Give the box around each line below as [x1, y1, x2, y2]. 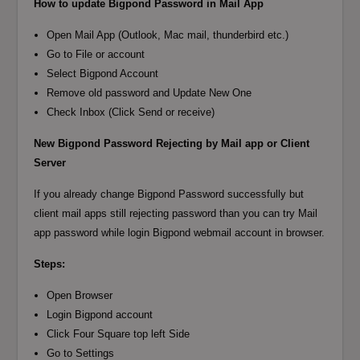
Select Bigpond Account [47, 67, 159, 80]
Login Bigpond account [47, 308, 153, 321]
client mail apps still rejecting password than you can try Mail [34, 207, 318, 219]
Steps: [34, 257, 66, 270]
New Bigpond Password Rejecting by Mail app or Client [34, 137, 310, 149]
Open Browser [47, 288, 113, 301]
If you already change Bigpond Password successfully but [34, 187, 305, 200]
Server [34, 156, 67, 169]
